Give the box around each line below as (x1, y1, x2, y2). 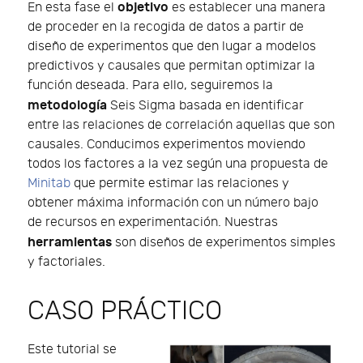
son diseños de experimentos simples (112, 234, 335, 250)
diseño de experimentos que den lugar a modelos (28, 38, 316, 54)
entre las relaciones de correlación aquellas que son (28, 117, 335, 133)
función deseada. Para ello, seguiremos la (28, 77, 273, 93)
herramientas (28, 233, 112, 250)
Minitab (28, 175, 70, 191)
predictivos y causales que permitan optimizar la (28, 58, 315, 74)
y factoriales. (28, 254, 105, 270)
